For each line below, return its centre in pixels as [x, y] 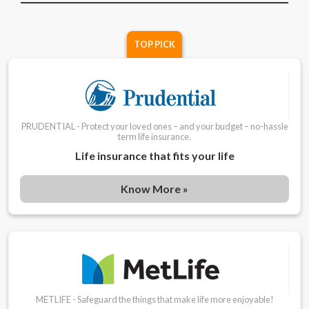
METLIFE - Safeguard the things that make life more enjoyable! [154, 300]
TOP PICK [154, 44]
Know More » [154, 189]
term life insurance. [154, 137]
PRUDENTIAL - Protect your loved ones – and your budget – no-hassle [154, 127]
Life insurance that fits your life [154, 156]
